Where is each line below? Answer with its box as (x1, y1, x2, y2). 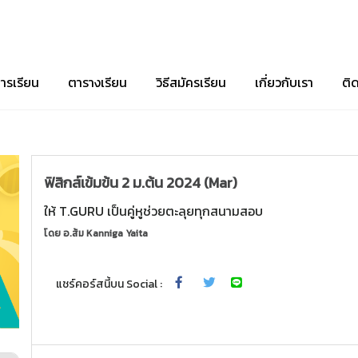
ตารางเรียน (68, 72, 127, 92)
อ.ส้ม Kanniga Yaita (63, 226, 149, 241)
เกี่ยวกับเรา (255, 72, 313, 92)
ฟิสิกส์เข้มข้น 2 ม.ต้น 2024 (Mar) (44, 172, 238, 193)
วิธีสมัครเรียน (156, 72, 226, 92)
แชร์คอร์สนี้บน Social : (56, 275, 163, 292)
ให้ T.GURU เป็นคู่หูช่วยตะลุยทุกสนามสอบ (44, 201, 264, 221)
